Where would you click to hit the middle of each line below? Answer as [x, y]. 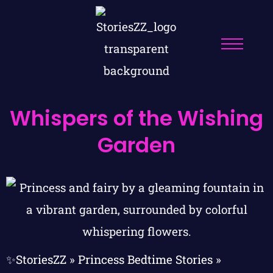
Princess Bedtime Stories [145, 259]
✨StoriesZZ [36, 259]
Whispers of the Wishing [136, 118]
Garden [136, 145]
